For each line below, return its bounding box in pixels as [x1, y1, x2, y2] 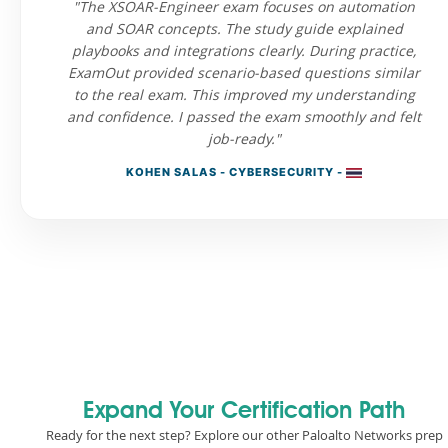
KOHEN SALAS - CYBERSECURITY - [126, 165, 346, 179]
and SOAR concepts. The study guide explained [85, 19, 403, 38]
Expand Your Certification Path [83, 400, 405, 424]
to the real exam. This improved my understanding [73, 85, 415, 104]
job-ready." [207, 129, 281, 148]
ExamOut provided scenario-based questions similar [68, 63, 420, 82]
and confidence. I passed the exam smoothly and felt [67, 107, 421, 126]
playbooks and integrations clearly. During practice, [72, 41, 416, 60]
